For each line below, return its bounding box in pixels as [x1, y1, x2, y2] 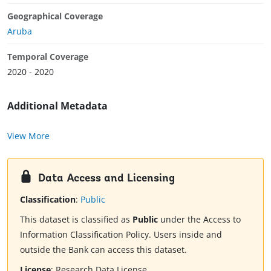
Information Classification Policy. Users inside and [20, 229, 222, 241]
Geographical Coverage [7, 10, 103, 22]
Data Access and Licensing [38, 172, 175, 184]
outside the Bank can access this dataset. [20, 244, 187, 256]
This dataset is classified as [20, 214, 132, 226]
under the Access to [158, 214, 241, 226]
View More [7, 129, 50, 142]
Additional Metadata [7, 99, 108, 113]
